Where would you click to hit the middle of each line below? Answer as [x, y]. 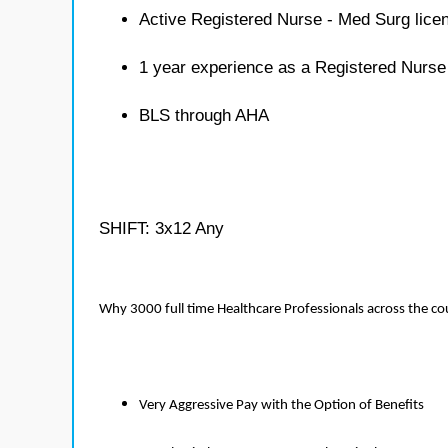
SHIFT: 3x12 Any [161, 228]
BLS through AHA [204, 115]
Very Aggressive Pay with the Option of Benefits [281, 405]
